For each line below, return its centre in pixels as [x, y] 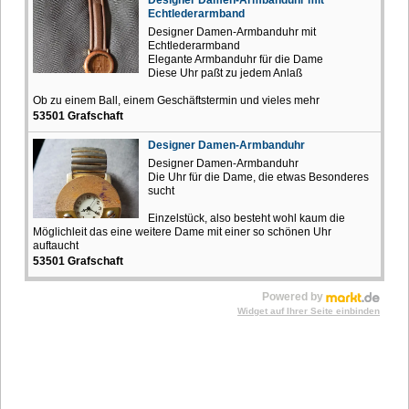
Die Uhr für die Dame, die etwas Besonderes [258, 178]
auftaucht [56, 246]
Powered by [294, 297]
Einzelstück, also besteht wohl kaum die [246, 219]
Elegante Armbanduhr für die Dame [236, 60]
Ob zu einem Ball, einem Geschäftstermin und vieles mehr [176, 101]
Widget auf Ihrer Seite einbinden [309, 311]
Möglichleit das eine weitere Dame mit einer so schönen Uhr [182, 232]
